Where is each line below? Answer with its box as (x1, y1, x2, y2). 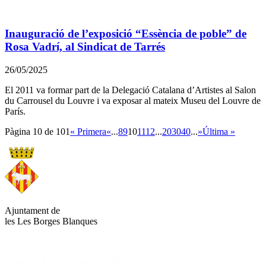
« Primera (70, 126, 106, 137)
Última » (202, 126, 235, 137)
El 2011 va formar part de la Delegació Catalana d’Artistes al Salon (5, 84, 256, 95)
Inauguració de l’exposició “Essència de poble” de (5, 27, 246, 40)
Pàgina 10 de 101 (5, 126, 70, 137)
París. (5, 106, 26, 116)
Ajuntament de (5, 205, 60, 216)
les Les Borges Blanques (5, 216, 97, 226)
